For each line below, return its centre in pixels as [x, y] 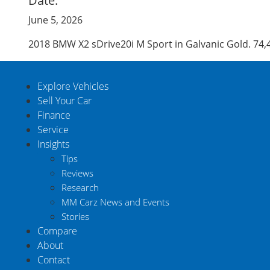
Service [53, 130]
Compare [57, 231]
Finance [54, 115]
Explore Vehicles [73, 86]
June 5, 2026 [55, 20]
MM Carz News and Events [115, 202]
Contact [54, 260]
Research [80, 188]
